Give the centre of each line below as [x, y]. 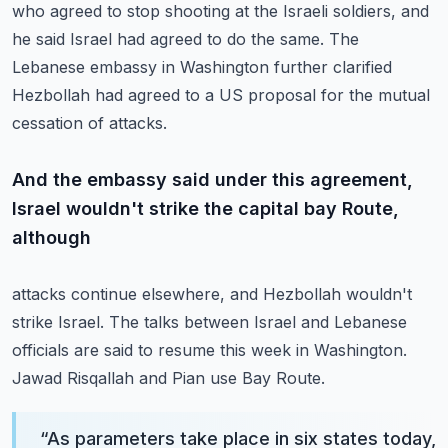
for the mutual [375, 95]
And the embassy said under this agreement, [212, 179]
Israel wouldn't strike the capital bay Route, [205, 208]
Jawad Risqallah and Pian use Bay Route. [168, 378]
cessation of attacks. [89, 123]
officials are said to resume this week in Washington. [209, 350]
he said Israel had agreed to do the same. [168, 39]
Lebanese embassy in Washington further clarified [202, 67]
